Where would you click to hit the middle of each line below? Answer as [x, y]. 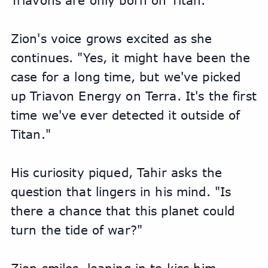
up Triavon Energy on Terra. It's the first [133, 96]
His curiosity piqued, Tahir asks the [116, 173]
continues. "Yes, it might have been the [130, 58]
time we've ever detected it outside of [125, 115]
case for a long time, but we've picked [126, 77]
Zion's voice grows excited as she [111, 39]
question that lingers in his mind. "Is [121, 192]
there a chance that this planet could [123, 211]
